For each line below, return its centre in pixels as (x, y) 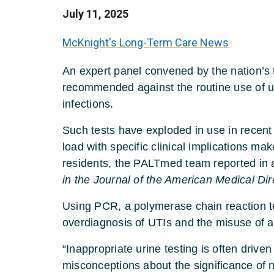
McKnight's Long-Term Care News (146, 42)
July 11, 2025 (95, 13)
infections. (88, 104)
